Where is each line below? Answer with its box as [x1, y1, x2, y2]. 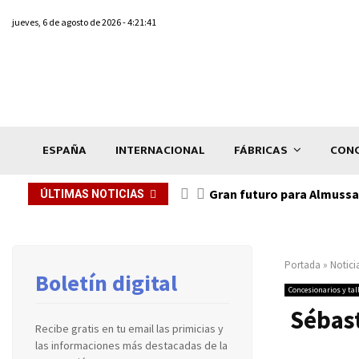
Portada [284, 257, 321, 272]
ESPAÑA [42, 139, 87, 160]
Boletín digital [35, 268, 177, 297]
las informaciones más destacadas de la [35, 337, 228, 353]
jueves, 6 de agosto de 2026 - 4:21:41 [12, 16, 156, 28]
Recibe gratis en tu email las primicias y [35, 321, 224, 336]
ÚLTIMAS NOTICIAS [40, 187, 144, 200]
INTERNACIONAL [115, 139, 205, 160]
